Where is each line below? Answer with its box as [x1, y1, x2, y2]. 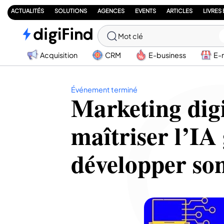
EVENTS [135, 7, 156, 14]
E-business [148, 50, 186, 59]
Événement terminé [71, 85, 137, 94]
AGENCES [97, 7, 124, 14]
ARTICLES [166, 7, 192, 14]
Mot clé [118, 31, 143, 40]
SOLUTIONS [54, 7, 87, 14]
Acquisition [40, 50, 77, 59]
